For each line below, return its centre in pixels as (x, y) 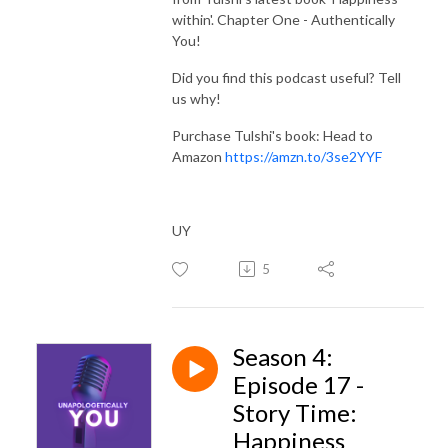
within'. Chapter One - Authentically (283, 19)
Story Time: (295, 412)
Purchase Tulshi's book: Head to (272, 135)
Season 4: (283, 356)
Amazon (198, 156)
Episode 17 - (298, 384)
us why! (196, 98)
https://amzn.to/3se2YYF (303, 156)
